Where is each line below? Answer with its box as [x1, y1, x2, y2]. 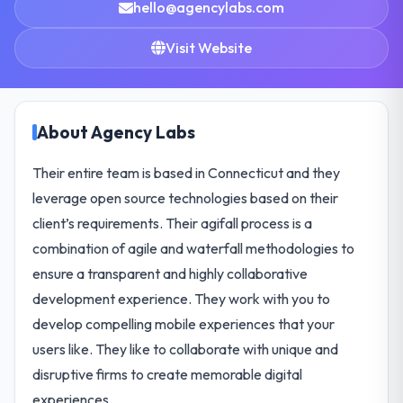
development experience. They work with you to [32, 289, 331, 308]
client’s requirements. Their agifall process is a [32, 213, 313, 232]
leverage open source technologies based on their [32, 188, 339, 207]
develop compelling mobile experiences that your [32, 314, 336, 333]
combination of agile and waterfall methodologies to [32, 238, 355, 257]
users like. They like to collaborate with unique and [32, 339, 339, 358]
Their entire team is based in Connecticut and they [32, 163, 341, 182]
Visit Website [166, 38, 252, 57]
